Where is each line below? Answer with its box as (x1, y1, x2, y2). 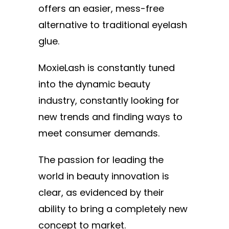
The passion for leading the (38, 153, 164, 166)
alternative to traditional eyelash (38, 18, 187, 31)
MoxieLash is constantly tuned (38, 61, 175, 74)
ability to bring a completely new (38, 202, 188, 215)
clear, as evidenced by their (38, 186, 164, 199)
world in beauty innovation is (38, 169, 169, 182)
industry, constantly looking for (38, 94, 179, 107)
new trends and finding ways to (38, 110, 182, 123)
